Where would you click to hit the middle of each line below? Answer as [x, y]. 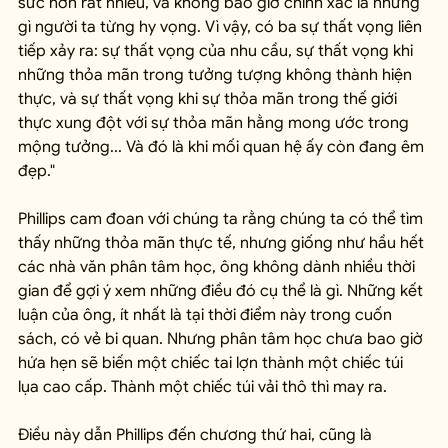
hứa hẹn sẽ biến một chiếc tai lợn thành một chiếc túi [212, 363]
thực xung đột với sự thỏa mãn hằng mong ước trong [215, 123]
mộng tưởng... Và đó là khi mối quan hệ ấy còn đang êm [223, 147]
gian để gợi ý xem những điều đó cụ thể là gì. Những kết [222, 291]
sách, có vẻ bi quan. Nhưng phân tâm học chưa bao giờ [222, 339]
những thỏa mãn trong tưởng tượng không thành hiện [217, 75]
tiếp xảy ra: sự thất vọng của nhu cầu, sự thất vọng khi [217, 51]
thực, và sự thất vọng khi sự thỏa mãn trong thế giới [209, 99]
